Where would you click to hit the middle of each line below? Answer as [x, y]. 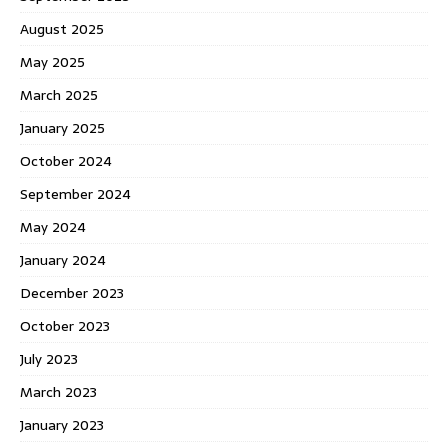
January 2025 [62, 127]
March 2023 [58, 391]
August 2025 [62, 28]
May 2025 [52, 61]
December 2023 [72, 292]
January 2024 [63, 259]
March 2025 [59, 94]
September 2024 [75, 193]
